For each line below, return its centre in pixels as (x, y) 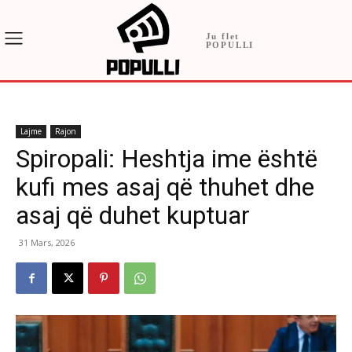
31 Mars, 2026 (47, 243)
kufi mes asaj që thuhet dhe (165, 187)
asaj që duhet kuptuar (133, 216)
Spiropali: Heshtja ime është (167, 159)
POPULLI (230, 45)
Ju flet (223, 37)
